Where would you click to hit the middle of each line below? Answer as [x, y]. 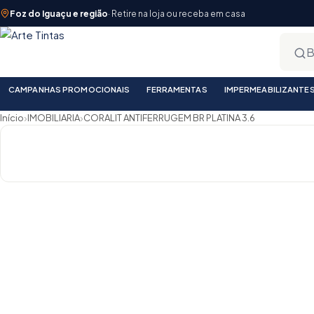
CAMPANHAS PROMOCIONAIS [69, 89]
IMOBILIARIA [54, 118]
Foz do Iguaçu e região [59, 13]
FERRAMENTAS [177, 89]
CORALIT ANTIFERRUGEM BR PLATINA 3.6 [169, 118]
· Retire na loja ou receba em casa [177, 13]
